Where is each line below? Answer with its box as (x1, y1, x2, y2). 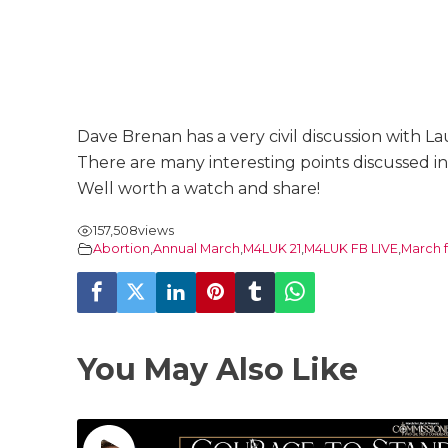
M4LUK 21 (243, 241, 301, 257)
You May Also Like (77, 350, 358, 388)
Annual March (153, 241, 240, 257)
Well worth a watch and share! (77, 179, 320, 199)
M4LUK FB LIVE (304, 241, 398, 257)
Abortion (93, 241, 150, 257)
